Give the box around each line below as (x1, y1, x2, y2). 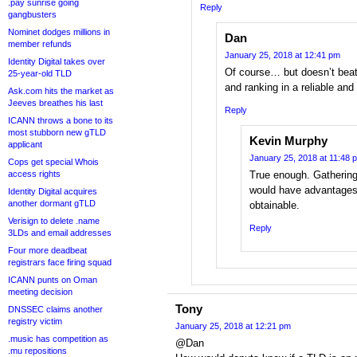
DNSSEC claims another (8, 304, 103, 314)
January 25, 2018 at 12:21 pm (175, 321, 291, 331)
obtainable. (249, 199, 300, 212)
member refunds (8, 39, 72, 49)
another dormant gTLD (8, 198, 96, 208)
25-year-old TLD (8, 69, 72, 78)
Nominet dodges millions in (8, 27, 110, 37)
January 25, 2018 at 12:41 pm (225, 50, 340, 61)
